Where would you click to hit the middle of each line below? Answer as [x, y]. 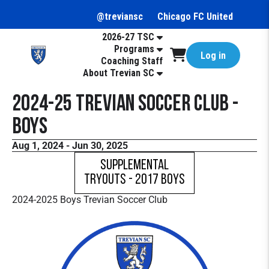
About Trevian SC [119, 73]
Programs [134, 49]
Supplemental [134, 166]
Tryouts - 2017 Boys [134, 180]
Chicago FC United [195, 17]
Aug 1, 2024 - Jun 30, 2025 [70, 146]
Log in [213, 55]
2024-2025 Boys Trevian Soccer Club [90, 200]
